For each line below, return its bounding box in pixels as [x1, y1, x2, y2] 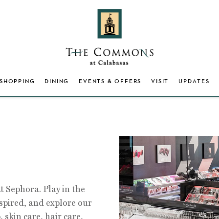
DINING [44, 77, 69, 85]
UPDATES [178, 77, 210, 85]
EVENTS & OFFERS [79, 77, 142, 85]
